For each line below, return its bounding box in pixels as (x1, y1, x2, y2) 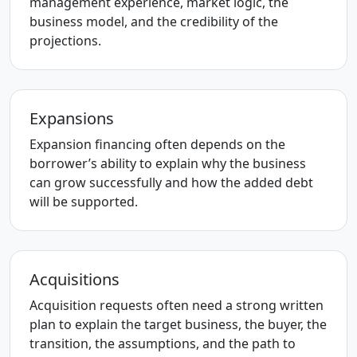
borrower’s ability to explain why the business (29, 155, 306, 172)
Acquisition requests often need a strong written (29, 296, 324, 314)
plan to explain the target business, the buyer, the (29, 316, 327, 333)
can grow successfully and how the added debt (29, 174, 313, 191)
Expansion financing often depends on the (29, 135, 285, 153)
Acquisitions (29, 269, 120, 290)
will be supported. (29, 193, 138, 210)
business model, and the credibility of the (29, 13, 278, 30)
